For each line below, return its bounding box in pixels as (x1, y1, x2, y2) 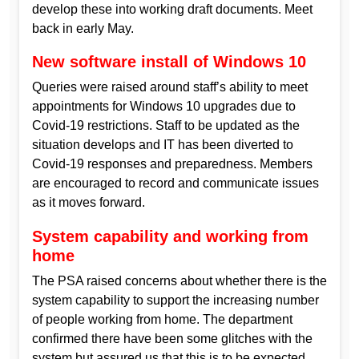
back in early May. (32, 21, 134, 35)
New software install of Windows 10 (32, 53, 306, 71)
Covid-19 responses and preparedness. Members (32, 157, 313, 171)
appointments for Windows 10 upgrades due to (32, 99, 296, 114)
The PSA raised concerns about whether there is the (32, 273, 327, 288)
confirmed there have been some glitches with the (32, 331, 313, 345)
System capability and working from (32, 227, 309, 245)
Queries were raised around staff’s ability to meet (32, 80, 308, 95)
